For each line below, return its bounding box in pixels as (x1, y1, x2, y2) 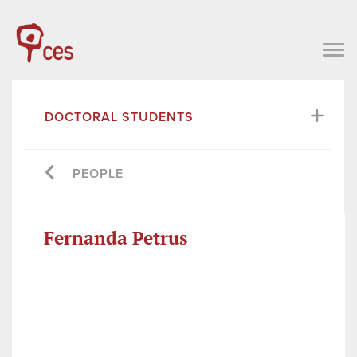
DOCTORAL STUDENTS (45, 108, 194, 125)
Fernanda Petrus (44, 225, 187, 250)
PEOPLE (73, 165, 124, 182)
